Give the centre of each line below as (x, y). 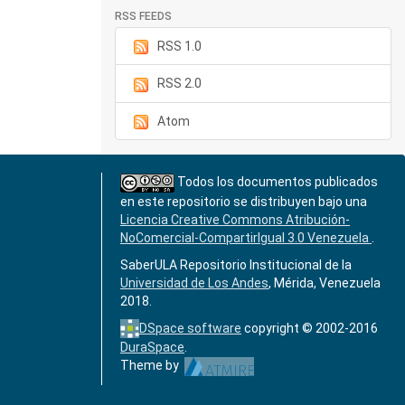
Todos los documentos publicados (276, 181)
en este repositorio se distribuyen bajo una (244, 201)
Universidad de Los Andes (194, 283)
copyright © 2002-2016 (311, 328)
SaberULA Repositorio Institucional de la (236, 264)
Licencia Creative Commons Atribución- (235, 219)
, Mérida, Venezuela (325, 283)
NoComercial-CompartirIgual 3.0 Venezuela (246, 237)
